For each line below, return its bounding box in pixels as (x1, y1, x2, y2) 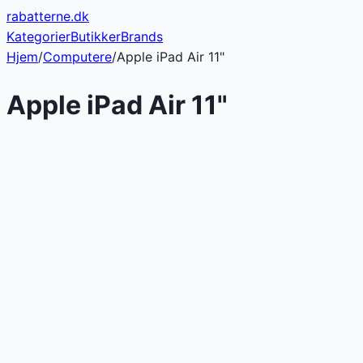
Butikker (70, 28, 121, 45)
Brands (121, 28, 163, 45)
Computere (43, 49, 112, 65)
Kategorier (6, 28, 70, 45)
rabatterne (6, 8, 70, 24)
